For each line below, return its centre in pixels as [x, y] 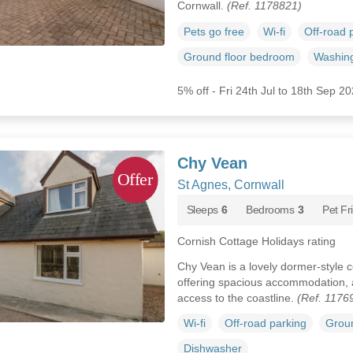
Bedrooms [270, 209]
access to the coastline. [237, 297]
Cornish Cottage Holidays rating [256, 241]
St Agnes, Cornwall [230, 184]
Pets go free [214, 31]
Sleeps [202, 209]
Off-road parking [265, 323]
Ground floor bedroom [239, 56]
